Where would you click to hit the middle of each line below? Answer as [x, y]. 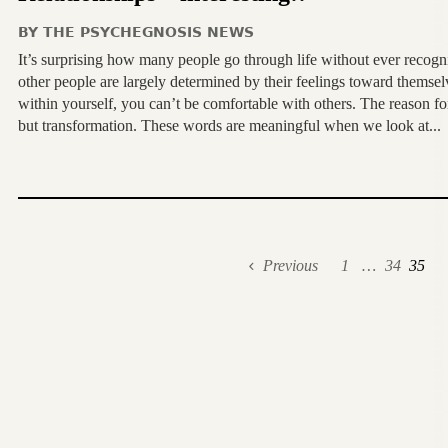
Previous [290, 265]
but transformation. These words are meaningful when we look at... [229, 125]
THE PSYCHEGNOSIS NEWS [148, 32]
